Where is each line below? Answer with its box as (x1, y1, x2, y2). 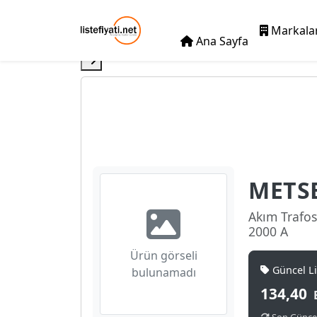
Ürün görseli (129, 248, 197, 263)
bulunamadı (131, 265, 196, 280)
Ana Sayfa (193, 33, 249, 49)
